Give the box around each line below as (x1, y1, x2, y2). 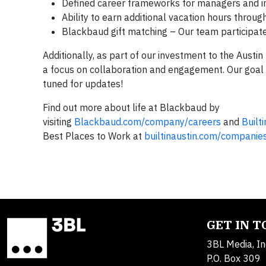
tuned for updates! (43, 77, 123, 90)
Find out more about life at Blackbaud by (43, 101, 220, 113)
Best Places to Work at (43, 129, 144, 142)
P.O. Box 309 (207, 252, 261, 264)
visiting (43, 115, 74, 128)
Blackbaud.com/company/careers (74, 115, 221, 128)
